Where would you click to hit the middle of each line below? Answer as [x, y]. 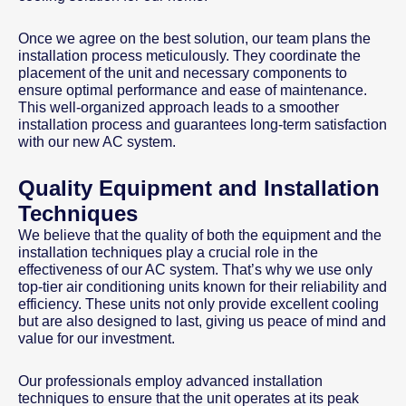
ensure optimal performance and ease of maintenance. [193, 91]
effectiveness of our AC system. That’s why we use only [195, 270]
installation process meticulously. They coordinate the [189, 56]
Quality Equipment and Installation [199, 188]
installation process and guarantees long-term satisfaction [203, 125]
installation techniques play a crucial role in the [168, 253]
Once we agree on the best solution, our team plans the [194, 39]
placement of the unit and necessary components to [183, 73]
